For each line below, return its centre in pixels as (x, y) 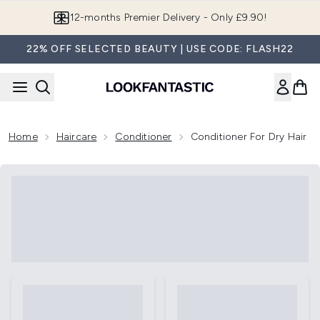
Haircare (76, 137)
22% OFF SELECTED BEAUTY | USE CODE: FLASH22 (160, 49)
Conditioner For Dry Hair (249, 137)
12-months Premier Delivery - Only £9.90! (169, 17)
